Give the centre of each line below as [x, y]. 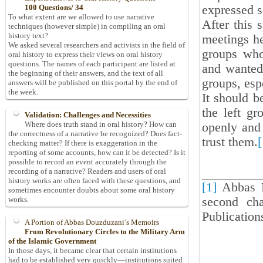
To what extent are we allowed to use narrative [81, 17]
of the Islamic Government [52, 241]
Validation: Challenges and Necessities [88, 115]
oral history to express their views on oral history [85, 55]
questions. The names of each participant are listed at [92, 64]
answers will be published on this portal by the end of [93, 83]
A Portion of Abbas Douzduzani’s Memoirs [92, 222]
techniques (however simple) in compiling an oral [87, 26]
